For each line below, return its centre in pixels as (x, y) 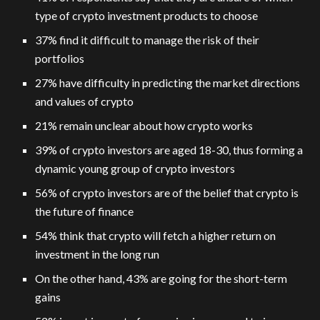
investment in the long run (97, 254)
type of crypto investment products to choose (147, 16)
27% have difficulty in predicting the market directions (168, 83)
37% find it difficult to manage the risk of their (147, 40)
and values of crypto (85, 101)
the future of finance (85, 211)
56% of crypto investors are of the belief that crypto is (167, 193)
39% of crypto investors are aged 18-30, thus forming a (169, 150)
